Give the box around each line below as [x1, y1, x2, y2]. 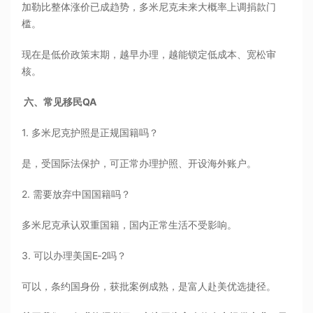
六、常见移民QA [22, 96, 97, 108]
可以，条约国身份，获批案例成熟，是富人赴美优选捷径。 [22, 280, 277, 293]
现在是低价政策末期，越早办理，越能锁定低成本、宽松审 [22, 48, 277, 61]
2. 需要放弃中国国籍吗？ [22, 188, 131, 201]
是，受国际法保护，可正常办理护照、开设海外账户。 [22, 157, 257, 170]
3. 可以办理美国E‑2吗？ [22, 249, 127, 262]
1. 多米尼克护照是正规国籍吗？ [22, 126, 159, 139]
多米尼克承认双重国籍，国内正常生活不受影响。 [22, 219, 238, 231]
